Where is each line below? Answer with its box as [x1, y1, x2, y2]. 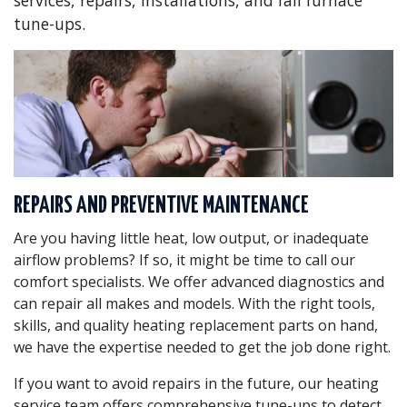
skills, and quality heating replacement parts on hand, [14, 314, 378, 335]
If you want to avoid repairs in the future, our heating [14, 372, 379, 393]
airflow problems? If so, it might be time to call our [14, 249, 355, 270]
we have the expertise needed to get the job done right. [14, 336, 391, 357]
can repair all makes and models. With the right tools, [14, 293, 375, 313]
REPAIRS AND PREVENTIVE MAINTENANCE [14, 194, 309, 217]
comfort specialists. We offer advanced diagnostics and [14, 271, 384, 292]
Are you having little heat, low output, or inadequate [14, 227, 369, 248]
